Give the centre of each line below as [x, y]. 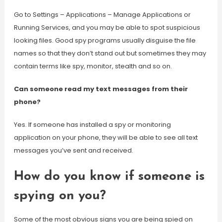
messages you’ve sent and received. [73, 150]
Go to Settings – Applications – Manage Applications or [102, 15]
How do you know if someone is [109, 177]
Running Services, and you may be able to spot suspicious [107, 28]
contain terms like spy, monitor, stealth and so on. [93, 66]
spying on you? [60, 196]
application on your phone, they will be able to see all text [106, 138]
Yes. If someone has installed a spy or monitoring [92, 125]
